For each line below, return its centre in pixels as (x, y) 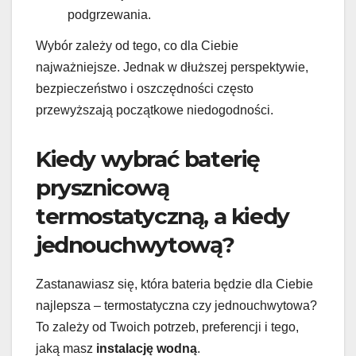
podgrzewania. (109, 14)
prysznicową (103, 188)
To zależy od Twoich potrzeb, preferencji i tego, (167, 327)
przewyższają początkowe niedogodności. (155, 110)
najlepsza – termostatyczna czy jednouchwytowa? (176, 306)
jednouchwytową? (135, 245)
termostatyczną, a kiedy (163, 217)
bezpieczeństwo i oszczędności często (145, 89)
